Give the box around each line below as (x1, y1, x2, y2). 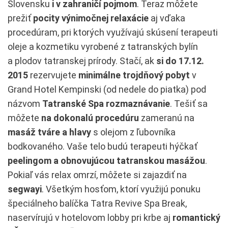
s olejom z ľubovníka (91, 126, 176, 137)
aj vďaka (149, 12, 185, 23)
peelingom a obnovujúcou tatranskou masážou (8, 155, 205, 166)
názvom (8, 98, 42, 109)
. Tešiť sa (170, 98, 208, 109)
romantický (173, 212, 220, 223)
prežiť (8, 12, 33, 23)
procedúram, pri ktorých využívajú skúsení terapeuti (8, 26, 218, 38)
